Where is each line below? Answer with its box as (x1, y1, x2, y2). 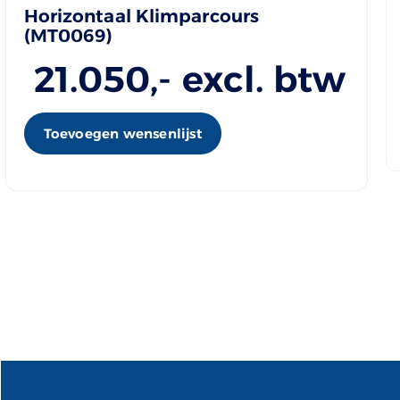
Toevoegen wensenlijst (43, 124, 202, 142)
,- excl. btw (150, 56, 346, 101)
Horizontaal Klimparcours (23, 4, 260, 27)
